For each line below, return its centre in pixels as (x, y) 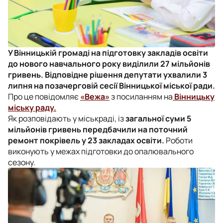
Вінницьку (194, 96)
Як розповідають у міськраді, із (67, 118)
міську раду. (32, 107)
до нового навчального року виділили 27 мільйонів (109, 63)
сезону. (22, 162)
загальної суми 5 (158, 118)
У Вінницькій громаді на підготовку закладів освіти (108, 53)
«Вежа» (95, 96)
